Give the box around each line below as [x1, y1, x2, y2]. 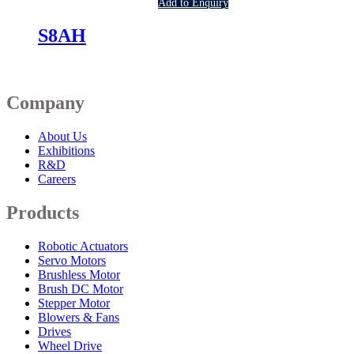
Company [6, 92, 85, 113]
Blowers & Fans [38, 310, 119, 324]
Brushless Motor [38, 267, 120, 281]
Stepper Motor [38, 296, 110, 310]
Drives [38, 324, 71, 338]
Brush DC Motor [38, 281, 123, 296]
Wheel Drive [38, 338, 102, 352]
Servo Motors [38, 253, 106, 267]
